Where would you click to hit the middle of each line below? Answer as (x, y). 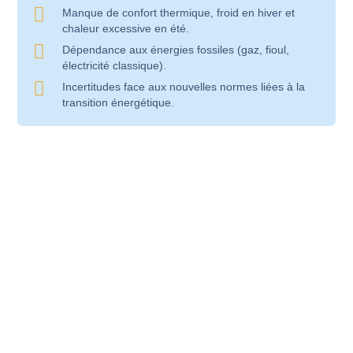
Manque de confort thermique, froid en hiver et (178, 13)
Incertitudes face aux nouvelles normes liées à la (183, 87)
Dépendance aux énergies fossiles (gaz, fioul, (175, 50)
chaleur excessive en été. (125, 28)
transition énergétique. (118, 102)
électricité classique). (114, 65)
